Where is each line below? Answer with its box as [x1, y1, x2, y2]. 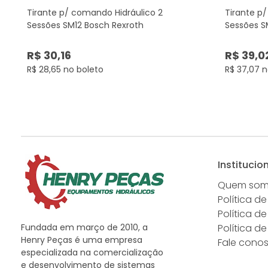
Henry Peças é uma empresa [21, 233, 142, 246]
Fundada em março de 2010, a [21, 221, 148, 233]
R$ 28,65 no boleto [27, 63, 103, 75]
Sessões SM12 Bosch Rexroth [27, 19, 144, 31]
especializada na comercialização [21, 246, 163, 258]
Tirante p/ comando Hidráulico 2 [27, 6, 163, 19]
